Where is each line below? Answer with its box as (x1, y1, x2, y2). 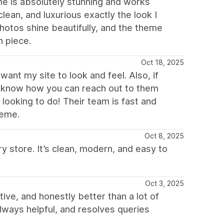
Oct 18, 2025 (141, 58, 184, 66)
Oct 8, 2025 (144, 131, 184, 140)
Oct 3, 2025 (145, 179, 184, 187)
